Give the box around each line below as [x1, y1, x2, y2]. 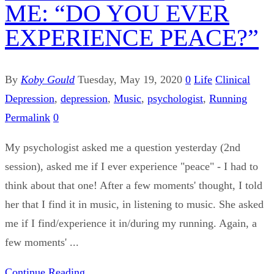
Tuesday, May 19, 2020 [78, 73, 182, 86]
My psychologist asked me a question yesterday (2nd [5, 141, 240, 154]
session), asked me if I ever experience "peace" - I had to [5, 160, 258, 172]
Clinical [215, 73, 250, 86]
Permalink [5, 111, 50, 124]
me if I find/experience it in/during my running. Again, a [5, 217, 257, 229]
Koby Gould [21, 73, 75, 86]
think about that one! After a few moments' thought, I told [5, 179, 262, 191]
